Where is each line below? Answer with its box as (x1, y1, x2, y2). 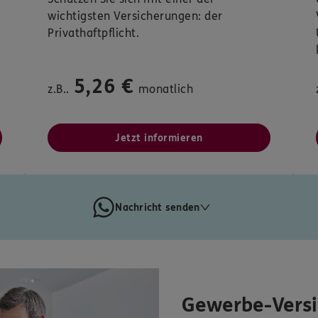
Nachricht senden (115, 201, 200, 214)
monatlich (138, 82, 193, 97)
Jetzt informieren (115, 132, 203, 145)
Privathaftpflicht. (48, 26, 139, 40)
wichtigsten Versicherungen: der (48, 9, 223, 23)
